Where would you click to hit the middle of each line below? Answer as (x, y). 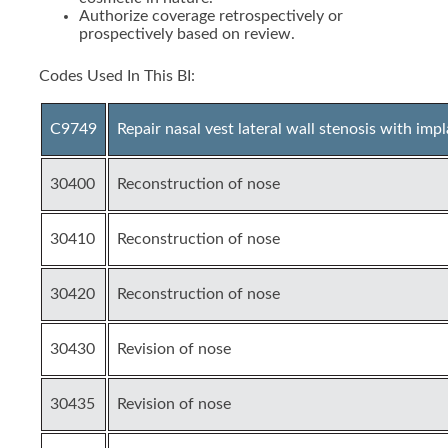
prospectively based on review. (187, 34)
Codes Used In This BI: (117, 76)
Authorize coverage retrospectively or (211, 16)
